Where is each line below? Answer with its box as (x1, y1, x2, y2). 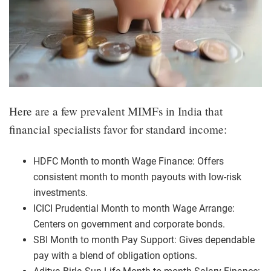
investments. (33, 186, 88, 198)
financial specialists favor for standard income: (9, 121, 227, 137)
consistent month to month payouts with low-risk (33, 171, 241, 183)
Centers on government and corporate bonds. (33, 218, 225, 230)
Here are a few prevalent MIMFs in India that (9, 103, 223, 119)
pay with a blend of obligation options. (33, 249, 197, 261)
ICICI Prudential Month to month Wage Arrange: (33, 202, 235, 214)
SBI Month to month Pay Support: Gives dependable (33, 233, 255, 246)
